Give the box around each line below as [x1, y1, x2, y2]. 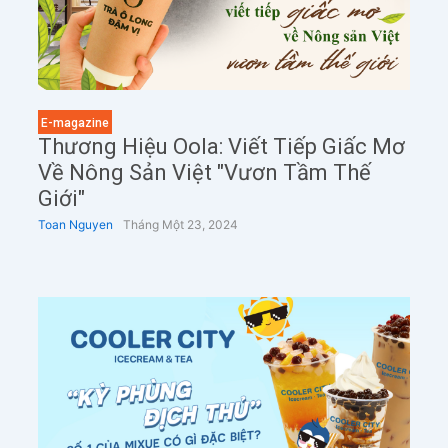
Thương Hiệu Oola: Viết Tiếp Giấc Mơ [37, 133, 405, 159]
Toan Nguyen [37, 216, 113, 232]
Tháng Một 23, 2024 [122, 216, 238, 232]
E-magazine [40, 115, 109, 130]
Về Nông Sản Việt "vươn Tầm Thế [37, 159, 371, 185]
